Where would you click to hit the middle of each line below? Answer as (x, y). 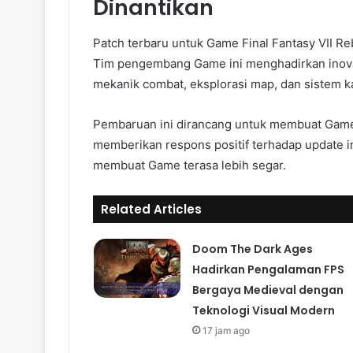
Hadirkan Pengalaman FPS (268, 269)
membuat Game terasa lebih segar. (190, 165)
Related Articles (151, 209)
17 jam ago (226, 330)
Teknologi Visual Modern (263, 310)
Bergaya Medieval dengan (268, 290)
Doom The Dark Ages (252, 249)
